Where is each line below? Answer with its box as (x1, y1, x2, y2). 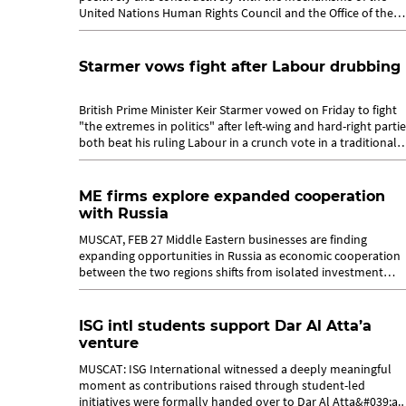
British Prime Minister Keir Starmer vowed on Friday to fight (79, 101, 397, 118)
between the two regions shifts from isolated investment (79, 264, 383, 280)
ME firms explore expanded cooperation (79, 188, 385, 205)
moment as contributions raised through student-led (79, 377, 365, 393)
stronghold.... (79, 150, 150, 167)
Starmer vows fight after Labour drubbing (79, 58, 401, 75)
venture (79, 334, 139, 352)
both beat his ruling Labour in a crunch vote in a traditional (79, 134, 397, 150)
